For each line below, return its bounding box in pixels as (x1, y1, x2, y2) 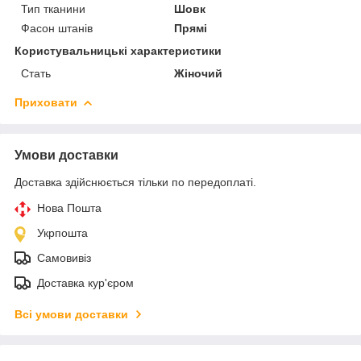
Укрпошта (37, 226, 88, 239)
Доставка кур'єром (37, 276, 134, 289)
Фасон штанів (21, 21, 93, 35)
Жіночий (174, 66, 223, 80)
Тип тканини (21, 2, 85, 15)
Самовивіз (37, 251, 91, 264)
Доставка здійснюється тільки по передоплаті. (15, 175, 256, 189)
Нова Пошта (37, 201, 102, 214)
